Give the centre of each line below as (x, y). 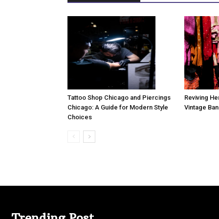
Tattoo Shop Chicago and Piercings (119, 97)
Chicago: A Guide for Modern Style (118, 107)
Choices (80, 117)
